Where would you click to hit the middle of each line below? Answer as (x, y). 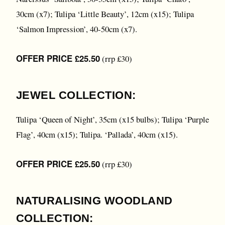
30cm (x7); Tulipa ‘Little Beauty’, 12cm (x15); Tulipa (105, 14)
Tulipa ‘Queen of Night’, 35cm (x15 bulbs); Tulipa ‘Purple (113, 119)
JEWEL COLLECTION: (76, 95)
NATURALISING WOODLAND (94, 201)
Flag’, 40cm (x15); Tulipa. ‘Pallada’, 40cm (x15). (97, 134)
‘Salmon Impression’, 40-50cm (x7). (77, 29)
